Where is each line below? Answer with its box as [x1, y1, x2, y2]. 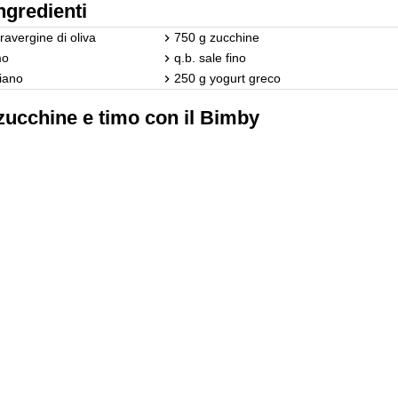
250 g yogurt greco [174, 70, 282, 85]
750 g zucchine [174, 29, 260, 44]
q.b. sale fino [174, 50, 247, 65]
